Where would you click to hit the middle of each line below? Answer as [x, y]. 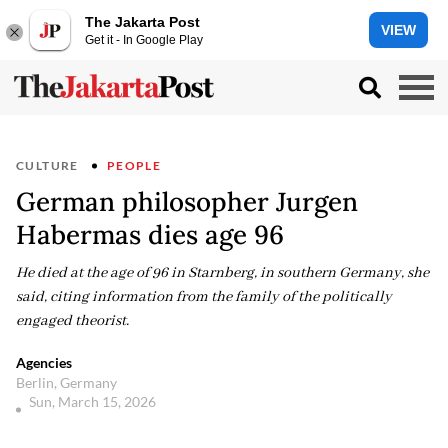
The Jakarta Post [142, 21]
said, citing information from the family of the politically [204, 297]
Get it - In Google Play [144, 39]
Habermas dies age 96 [150, 234]
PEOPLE [134, 165]
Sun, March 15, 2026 [94, 401]
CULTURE [47, 165]
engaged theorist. [72, 321]
